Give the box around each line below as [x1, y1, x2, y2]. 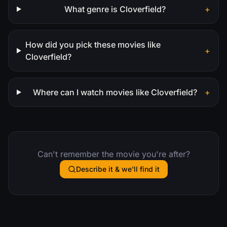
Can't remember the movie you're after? [37, 148, 190, 159]
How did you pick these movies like [25, 39, 161, 50]
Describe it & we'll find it [75, 164, 160, 173]
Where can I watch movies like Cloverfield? [32, 87, 197, 97]
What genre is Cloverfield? [64, 4, 166, 14]
